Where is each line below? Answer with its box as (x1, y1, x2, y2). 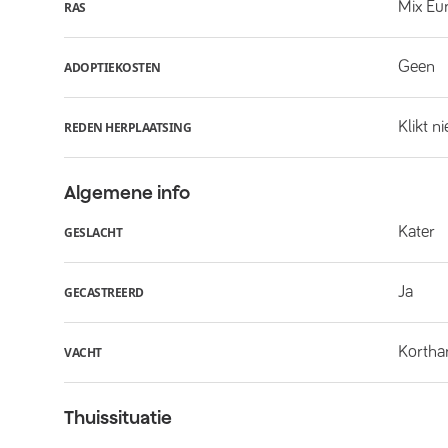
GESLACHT (64, 223, 122, 241)
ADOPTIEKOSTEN (64, 58, 161, 76)
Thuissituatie (64, 407, 172, 428)
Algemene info (64, 182, 190, 203)
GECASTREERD (64, 283, 144, 301)
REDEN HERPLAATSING (64, 118, 191, 136)
